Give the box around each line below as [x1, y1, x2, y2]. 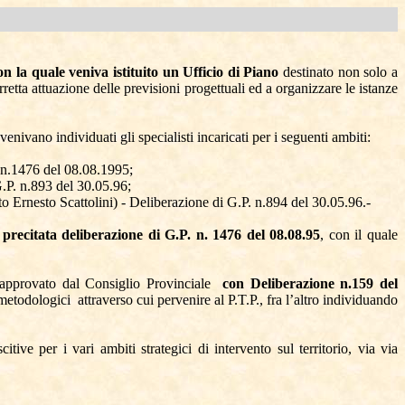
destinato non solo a [283, 64, 399, 80]
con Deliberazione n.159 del [222, 276, 399, 291]
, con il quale [320, 227, 399, 242]
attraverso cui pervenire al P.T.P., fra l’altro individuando [78, 292, 398, 307]
